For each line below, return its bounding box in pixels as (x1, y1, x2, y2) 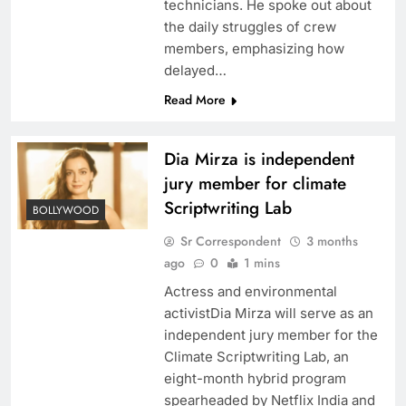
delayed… (163, 62, 227, 80)
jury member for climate (163, 171, 346, 197)
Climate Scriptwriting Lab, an (163, 348, 349, 366)
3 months (305, 232, 358, 251)
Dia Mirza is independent (163, 147, 354, 172)
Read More (163, 91, 226, 110)
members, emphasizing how (163, 40, 344, 58)
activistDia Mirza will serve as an (163, 304, 373, 323)
